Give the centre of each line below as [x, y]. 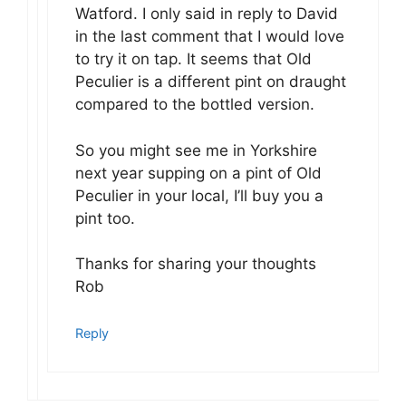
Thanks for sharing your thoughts [196, 264]
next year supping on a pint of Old [198, 173]
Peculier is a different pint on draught [211, 82]
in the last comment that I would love [210, 37]
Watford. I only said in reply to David [207, 14]
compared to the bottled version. [195, 105]
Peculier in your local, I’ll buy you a [199, 195]
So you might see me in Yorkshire [196, 150]
